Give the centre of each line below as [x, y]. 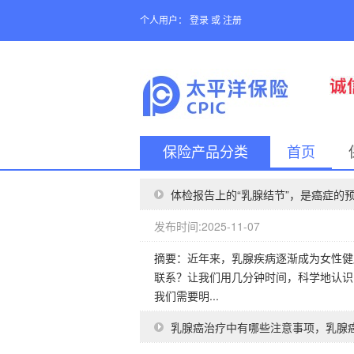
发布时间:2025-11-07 [207, 226]
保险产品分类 [205, 153]
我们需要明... [186, 296]
